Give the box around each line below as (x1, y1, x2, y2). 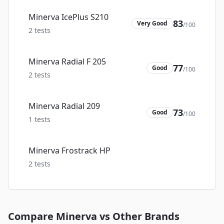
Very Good (137, 18, 167, 27)
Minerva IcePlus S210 (28, 11, 108, 22)
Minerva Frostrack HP (28, 145, 110, 156)
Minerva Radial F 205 (28, 56, 106, 67)
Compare (8, 209, 56, 223)
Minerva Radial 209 (28, 100, 100, 111)
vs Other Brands (97, 209, 179, 223)
